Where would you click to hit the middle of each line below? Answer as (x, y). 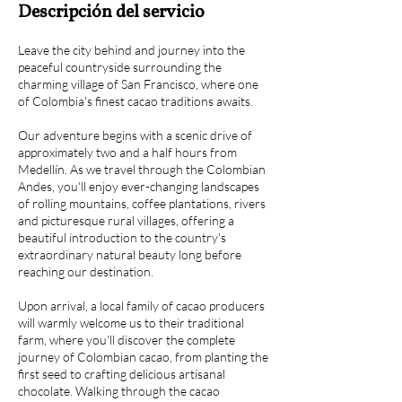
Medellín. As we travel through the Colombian (142, 169)
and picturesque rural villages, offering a (126, 220)
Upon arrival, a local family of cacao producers (141, 306)
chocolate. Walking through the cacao (119, 391)
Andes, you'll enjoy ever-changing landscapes (139, 186)
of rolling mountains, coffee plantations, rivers (142, 203)
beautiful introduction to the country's (122, 237)
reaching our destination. (86, 271)
